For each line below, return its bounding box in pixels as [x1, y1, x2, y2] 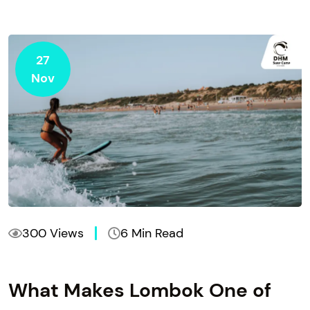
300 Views [22, 224, 84, 241]
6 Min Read [120, 224, 183, 241]
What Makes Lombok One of [8, 277, 271, 303]
